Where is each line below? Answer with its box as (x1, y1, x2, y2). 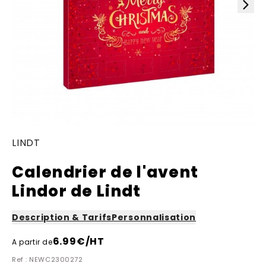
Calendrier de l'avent (12, 161, 199, 183)
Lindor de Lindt (12, 180, 141, 202)
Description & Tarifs (12, 211, 112, 223)
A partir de (12, 237, 53, 247)
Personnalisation (112, 211, 197, 223)
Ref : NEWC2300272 (12, 255, 83, 264)
